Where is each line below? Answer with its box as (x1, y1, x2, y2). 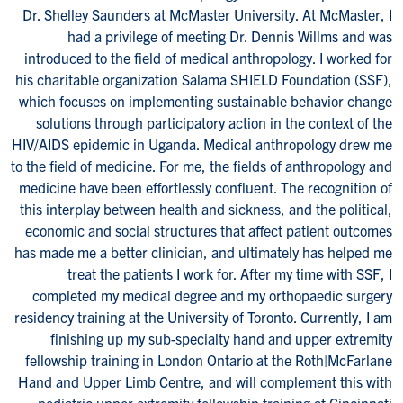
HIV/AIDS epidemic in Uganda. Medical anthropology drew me (12, 134, 392, 153)
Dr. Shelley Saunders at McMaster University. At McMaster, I (22, 4, 392, 23)
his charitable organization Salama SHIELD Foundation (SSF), (15, 69, 392, 88)
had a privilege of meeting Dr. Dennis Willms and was (67, 26, 392, 45)
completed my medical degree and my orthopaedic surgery (32, 285, 392, 304)
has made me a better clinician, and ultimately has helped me (14, 242, 392, 261)
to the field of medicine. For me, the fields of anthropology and (11, 156, 392, 175)
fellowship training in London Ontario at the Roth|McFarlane (25, 350, 392, 369)
